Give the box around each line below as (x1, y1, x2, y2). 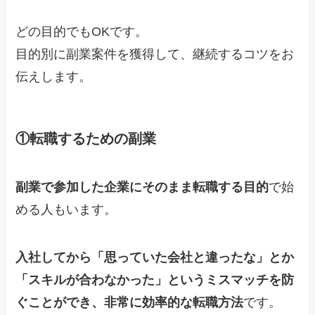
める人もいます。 (15, 202, 117, 217)
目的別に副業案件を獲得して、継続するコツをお (15, 46, 295, 61)
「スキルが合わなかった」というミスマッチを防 (15, 273, 295, 288)
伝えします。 (15, 69, 92, 84)
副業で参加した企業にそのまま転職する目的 (15, 180, 269, 195)
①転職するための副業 (15, 131, 157, 147)
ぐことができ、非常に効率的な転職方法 (15, 295, 244, 310)
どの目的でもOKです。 (15, 24, 148, 39)
